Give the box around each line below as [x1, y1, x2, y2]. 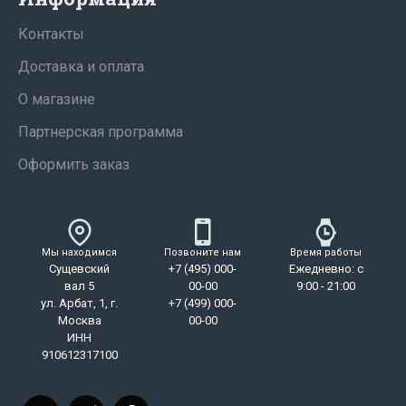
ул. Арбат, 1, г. [41, 296, 119, 310]
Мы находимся [42, 246, 118, 258]
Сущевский [49, 262, 111, 275]
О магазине [18, 91, 95, 108]
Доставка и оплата [18, 58, 144, 75]
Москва [57, 314, 101, 327]
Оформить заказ [18, 156, 130, 173]
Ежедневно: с [288, 262, 363, 275]
